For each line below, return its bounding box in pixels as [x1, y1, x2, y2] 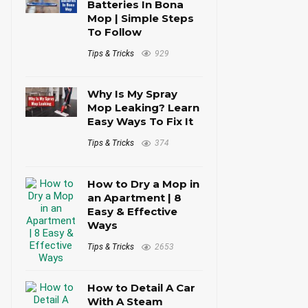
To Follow [87, 25, 142, 38]
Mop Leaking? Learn [87, 101, 200, 115]
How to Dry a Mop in [87, 177, 200, 191]
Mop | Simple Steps [87, 11, 195, 25]
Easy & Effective [87, 205, 178, 219]
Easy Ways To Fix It [87, 115, 194, 129]
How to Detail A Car [87, 281, 196, 295]
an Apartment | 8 [87, 191, 182, 205]
